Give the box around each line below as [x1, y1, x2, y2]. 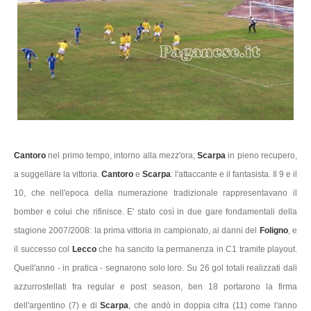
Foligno [259, 226, 288, 236]
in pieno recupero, [228, 151, 298, 161]
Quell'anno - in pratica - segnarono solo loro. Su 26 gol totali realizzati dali [14, 263, 297, 274]
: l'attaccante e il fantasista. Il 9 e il [171, 169, 297, 180]
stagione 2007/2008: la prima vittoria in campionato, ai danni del [14, 226, 260, 236]
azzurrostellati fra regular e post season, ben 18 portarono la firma [14, 282, 297, 292]
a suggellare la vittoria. [14, 169, 101, 180]
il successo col [14, 244, 72, 255]
